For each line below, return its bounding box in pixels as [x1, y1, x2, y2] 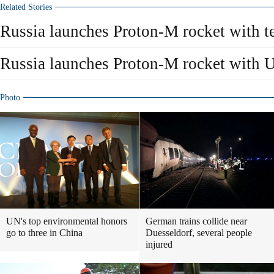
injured [146, 239, 172, 250]
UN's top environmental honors [6, 216, 127, 226]
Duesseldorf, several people [146, 228, 252, 238]
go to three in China [6, 228, 83, 238]
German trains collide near [146, 216, 247, 226]
